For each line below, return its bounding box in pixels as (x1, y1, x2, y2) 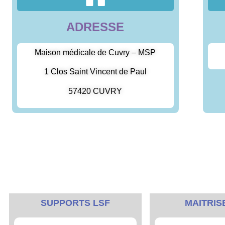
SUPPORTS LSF (41, 197, 110, 208)
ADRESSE (66, 20, 125, 34)
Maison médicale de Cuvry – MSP (35, 48, 156, 57)
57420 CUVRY (68, 86, 123, 95)
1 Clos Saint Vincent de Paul (44, 67, 147, 76)
